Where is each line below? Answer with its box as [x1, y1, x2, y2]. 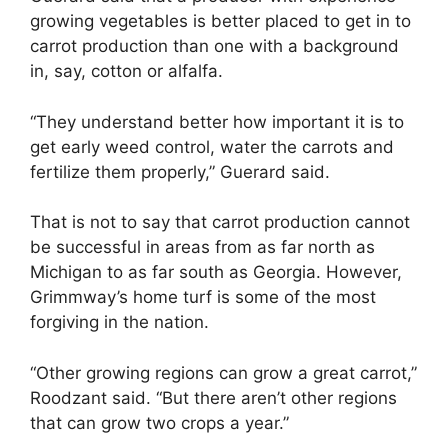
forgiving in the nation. [30, 312, 209, 333]
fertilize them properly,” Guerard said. [30, 161, 330, 182]
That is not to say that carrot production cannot [30, 212, 410, 233]
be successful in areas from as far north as [30, 237, 375, 258]
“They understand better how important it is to [30, 111, 404, 132]
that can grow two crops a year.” [30, 412, 289, 433]
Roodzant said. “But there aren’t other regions [30, 387, 397, 408]
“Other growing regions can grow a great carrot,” [30, 362, 417, 383]
